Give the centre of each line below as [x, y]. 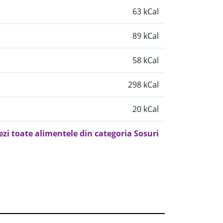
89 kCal [146, 36]
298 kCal [143, 85]
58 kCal [146, 60]
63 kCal [146, 11]
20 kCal [146, 109]
